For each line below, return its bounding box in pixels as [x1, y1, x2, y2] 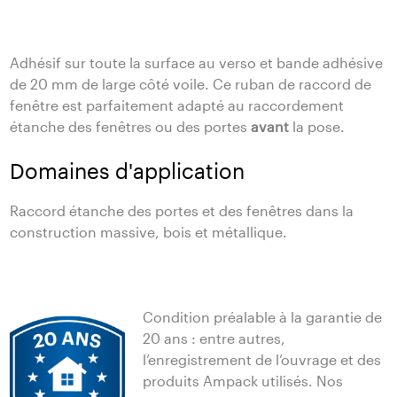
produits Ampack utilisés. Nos [143, 372, 344, 390]
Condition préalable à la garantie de [143, 308, 383, 326]
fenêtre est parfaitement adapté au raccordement [10, 97, 345, 114]
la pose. [292, 118, 346, 136]
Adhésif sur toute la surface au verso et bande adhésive [10, 54, 384, 72]
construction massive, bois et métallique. [10, 223, 288, 241]
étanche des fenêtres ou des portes [10, 118, 252, 136]
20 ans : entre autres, [143, 330, 286, 347]
